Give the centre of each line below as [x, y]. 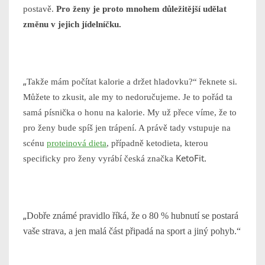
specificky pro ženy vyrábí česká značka [99, 159]
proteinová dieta [77, 143]
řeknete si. [217, 82]
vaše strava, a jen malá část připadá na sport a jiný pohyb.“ [132, 231]
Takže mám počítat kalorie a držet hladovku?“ [112, 82]
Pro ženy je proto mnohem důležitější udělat [141, 9]
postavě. [40, 9]
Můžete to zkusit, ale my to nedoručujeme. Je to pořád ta [128, 97]
